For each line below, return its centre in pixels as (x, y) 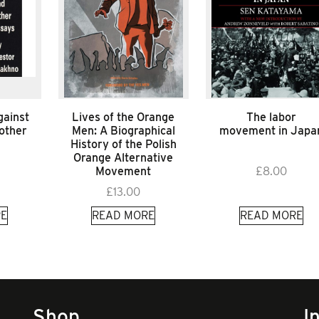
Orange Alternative (124, 157)
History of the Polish (123, 144)
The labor (272, 117)
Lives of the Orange (124, 117)
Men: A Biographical (123, 130)
